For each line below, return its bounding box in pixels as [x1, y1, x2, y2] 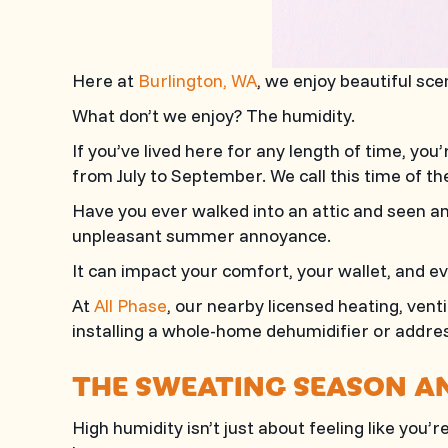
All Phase [94, 294, 167, 317]
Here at [72, 69, 138, 92]
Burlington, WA [138, 69, 257, 92]
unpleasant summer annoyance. [72, 224, 331, 247]
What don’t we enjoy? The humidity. [72, 104, 355, 127]
